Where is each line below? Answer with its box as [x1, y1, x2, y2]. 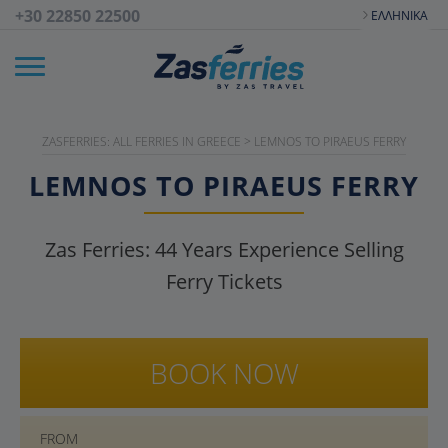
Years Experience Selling [176, 236, 404, 263]
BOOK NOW [149, 354, 299, 392]
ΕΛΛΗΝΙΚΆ [371, 6, 428, 24]
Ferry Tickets [165, 268, 283, 295]
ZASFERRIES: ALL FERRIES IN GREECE [42, 133, 241, 150]
